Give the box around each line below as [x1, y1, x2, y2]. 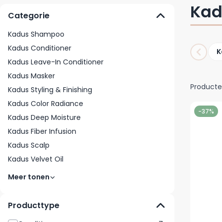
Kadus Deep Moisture [8, 112, 81, 123]
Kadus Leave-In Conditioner [8, 57, 104, 67]
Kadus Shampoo [8, 29, 64, 40]
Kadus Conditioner [8, 43, 71, 54]
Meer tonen [8, 172, 50, 182]
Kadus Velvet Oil [8, 154, 63, 165]
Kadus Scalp [8, 140, 50, 151]
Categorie [8, 10, 50, 22]
